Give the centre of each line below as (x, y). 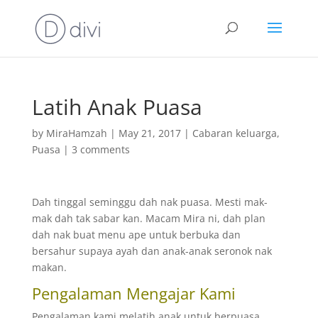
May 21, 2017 (149, 133)
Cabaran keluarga (234, 133)
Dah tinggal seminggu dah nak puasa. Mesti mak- (149, 202)
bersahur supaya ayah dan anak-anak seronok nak (152, 251)
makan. (49, 267)
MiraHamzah (76, 133)
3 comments (100, 149)
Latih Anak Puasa (117, 107)
